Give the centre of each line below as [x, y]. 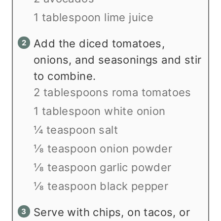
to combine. [65, 76]
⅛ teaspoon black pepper [101, 186]
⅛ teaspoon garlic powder [103, 167]
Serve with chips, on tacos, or [112, 212]
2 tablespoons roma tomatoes [112, 92]
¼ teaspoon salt [76, 130]
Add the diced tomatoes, [99, 44]
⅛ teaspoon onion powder [103, 149]
